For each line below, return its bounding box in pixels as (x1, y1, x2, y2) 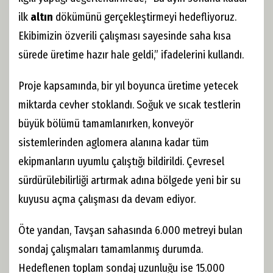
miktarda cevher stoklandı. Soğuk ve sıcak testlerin (18, 98, 241, 112)
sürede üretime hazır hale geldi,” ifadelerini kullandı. (18, 48, 244, 62)
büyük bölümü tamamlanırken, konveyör (18, 117, 194, 130)
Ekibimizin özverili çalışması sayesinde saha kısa (18, 29, 231, 43)
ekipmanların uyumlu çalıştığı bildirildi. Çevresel (18, 155, 224, 168)
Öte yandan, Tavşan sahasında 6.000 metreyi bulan (18, 224, 243, 237)
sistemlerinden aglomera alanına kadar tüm (18, 136, 209, 149)
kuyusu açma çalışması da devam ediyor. (18, 193, 196, 206)
